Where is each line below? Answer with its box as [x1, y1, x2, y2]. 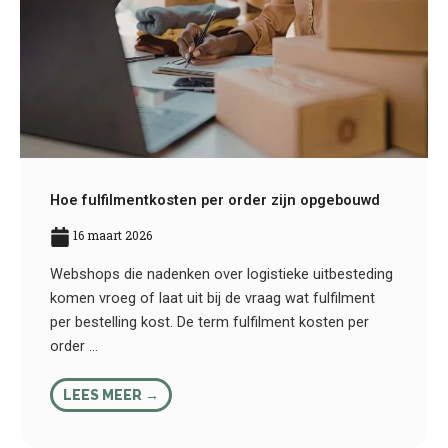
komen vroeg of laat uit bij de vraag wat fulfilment [50, 289, 375, 308]
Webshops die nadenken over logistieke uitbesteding [50, 265, 393, 284]
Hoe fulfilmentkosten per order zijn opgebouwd [50, 191, 380, 210]
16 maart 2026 [70, 227, 152, 244]
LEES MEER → [63, 387, 159, 404]
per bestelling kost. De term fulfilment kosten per [50, 313, 369, 332]
